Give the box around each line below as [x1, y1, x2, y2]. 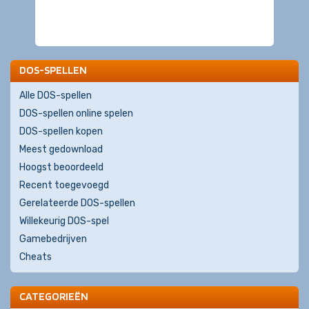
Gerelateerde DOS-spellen [19, 197, 135, 209]
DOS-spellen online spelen [19, 108, 133, 119]
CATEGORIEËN [19, 290, 88, 303]
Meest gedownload [19, 143, 103, 155]
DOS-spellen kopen [19, 126, 103, 137]
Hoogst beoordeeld [19, 161, 103, 173]
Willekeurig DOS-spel [19, 215, 109, 227]
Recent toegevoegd [19, 179, 109, 191]
